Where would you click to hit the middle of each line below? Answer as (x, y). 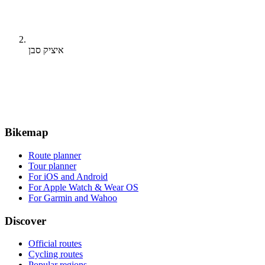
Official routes (55, 244)
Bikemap (27, 132)
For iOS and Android (68, 176)
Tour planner (52, 166)
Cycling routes (56, 254)
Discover (25, 221)
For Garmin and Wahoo (73, 198)
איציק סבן (46, 50)
